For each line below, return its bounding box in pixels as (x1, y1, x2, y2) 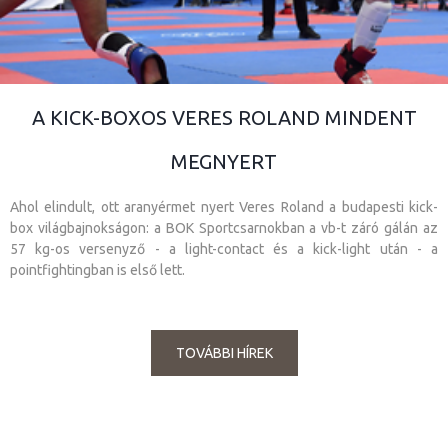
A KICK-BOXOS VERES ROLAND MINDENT (31, 105, 417, 129)
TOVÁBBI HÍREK (175, 344, 273, 361)
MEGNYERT (171, 149, 277, 173)
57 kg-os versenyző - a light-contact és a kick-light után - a (10, 240, 438, 257)
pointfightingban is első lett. (10, 261, 185, 278)
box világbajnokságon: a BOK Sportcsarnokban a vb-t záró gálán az (10, 219, 438, 236)
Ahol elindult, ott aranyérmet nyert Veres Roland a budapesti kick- (10, 198, 438, 215)
